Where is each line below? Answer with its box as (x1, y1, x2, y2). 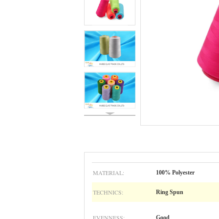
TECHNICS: (93, 188, 123, 196)
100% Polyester (156, 169, 195, 176)
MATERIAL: (93, 169, 124, 176)
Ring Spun (156, 189, 183, 196)
